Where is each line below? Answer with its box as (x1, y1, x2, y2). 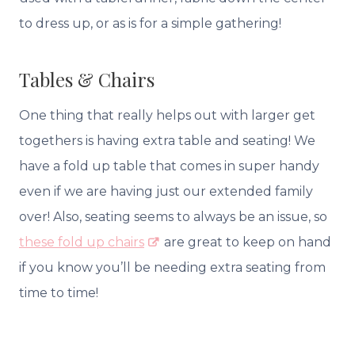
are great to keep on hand (161, 234, 331, 250)
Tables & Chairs (19, 66, 155, 92)
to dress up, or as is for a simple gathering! (19, 15, 281, 31)
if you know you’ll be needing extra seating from (19, 259, 326, 275)
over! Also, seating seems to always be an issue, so (19, 208, 327, 224)
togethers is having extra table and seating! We (19, 132, 315, 148)
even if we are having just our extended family (19, 183, 313, 199)
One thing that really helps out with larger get (19, 107, 315, 123)
